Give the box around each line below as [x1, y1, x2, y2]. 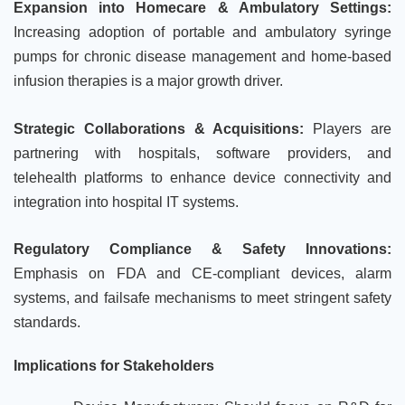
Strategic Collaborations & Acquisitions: [14, 120, 314, 137]
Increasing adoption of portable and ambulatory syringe [14, 24, 391, 40]
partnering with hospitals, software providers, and [14, 145, 391, 161]
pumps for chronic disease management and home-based [14, 48, 391, 64]
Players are [313, 120, 392, 137]
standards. [14, 315, 80, 331]
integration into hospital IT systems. [14, 193, 239, 210]
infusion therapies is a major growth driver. [14, 72, 283, 89]
